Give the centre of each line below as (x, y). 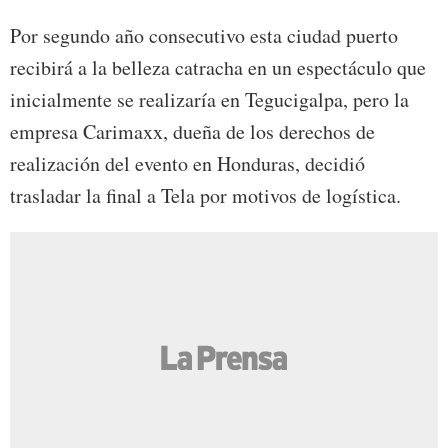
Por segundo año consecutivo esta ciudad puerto (204, 36)
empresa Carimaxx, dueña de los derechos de (192, 132)
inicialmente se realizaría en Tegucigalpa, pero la (209, 100)
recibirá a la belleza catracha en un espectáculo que (218, 68)
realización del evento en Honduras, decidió (187, 164)
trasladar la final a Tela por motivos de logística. (205, 196)
